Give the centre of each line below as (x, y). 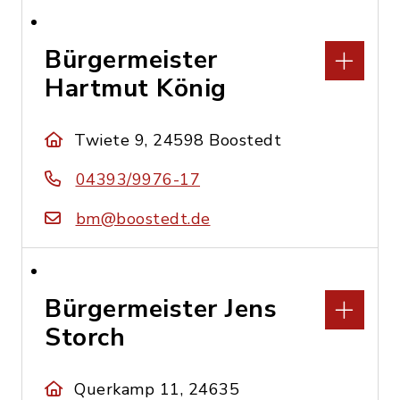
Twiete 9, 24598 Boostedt (178, 140)
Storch (85, 337)
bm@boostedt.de (143, 219)
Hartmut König (136, 88)
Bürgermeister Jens (161, 309)
